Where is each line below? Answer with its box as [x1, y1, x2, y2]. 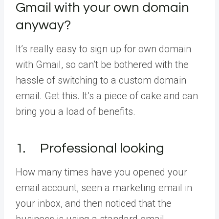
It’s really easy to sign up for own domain [16, 43, 191, 55]
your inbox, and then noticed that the [16, 197, 172, 209]
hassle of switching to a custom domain [16, 74, 186, 86]
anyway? [16, 18, 71, 32]
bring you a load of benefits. [16, 105, 135, 117]
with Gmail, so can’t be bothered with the [16, 58, 189, 70]
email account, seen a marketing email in [16, 181, 192, 194]
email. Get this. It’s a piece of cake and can [16, 89, 198, 102]
